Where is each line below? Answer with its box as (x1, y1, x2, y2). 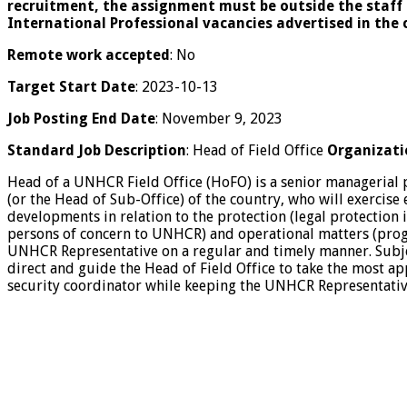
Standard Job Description (7, 142, 186, 160)
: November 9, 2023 (155, 110, 283, 128)
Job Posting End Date (7, 110, 155, 128)
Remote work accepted (7, 46, 170, 65)
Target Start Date (7, 78, 135, 96)
